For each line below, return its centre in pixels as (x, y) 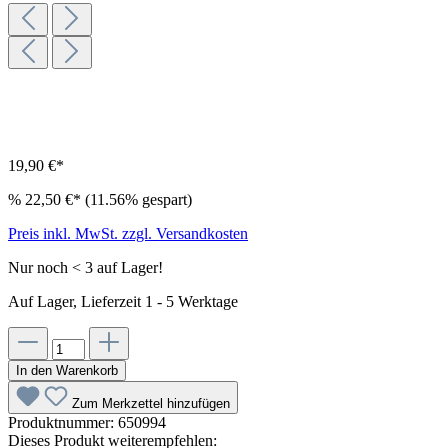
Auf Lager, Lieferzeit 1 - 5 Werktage (123, 302)
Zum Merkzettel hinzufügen (151, 404)
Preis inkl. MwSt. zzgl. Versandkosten (128, 234)
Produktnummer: (63, 423)
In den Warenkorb (67, 371)
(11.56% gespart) (138, 200)
